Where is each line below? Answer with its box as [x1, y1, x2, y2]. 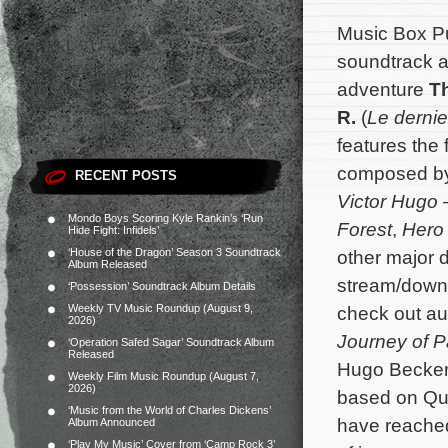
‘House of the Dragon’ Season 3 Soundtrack [68, 246, 281, 258]
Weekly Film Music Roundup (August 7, [68, 370, 259, 382]
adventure [337, 78, 429, 100]
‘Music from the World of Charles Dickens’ [68, 404, 271, 416]
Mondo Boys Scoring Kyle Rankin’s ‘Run [68, 212, 263, 224]
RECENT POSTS [75, 168, 177, 183]
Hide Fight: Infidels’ [68, 224, 159, 236]
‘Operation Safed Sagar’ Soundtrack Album [68, 336, 274, 348]
